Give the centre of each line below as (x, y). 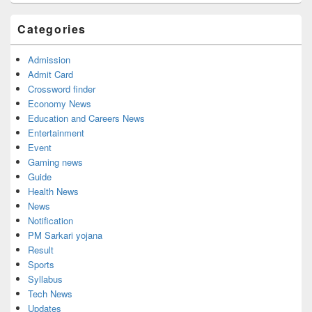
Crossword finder (62, 88)
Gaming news (55, 162)
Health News (53, 191)
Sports (41, 264)
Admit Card (50, 74)
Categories (52, 29)
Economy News (60, 103)
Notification (50, 220)
